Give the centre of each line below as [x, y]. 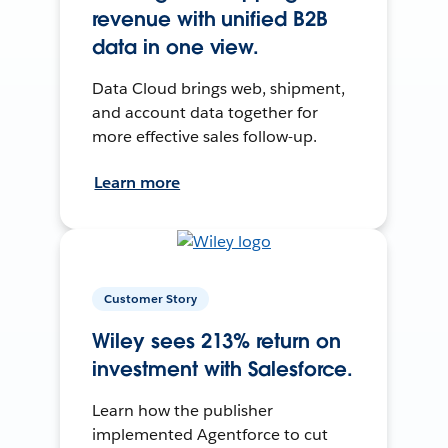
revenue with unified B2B [210, 19]
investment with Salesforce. [223, 369]
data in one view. [176, 47]
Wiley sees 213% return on [216, 341]
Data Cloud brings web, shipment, [218, 89]
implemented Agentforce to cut [210, 435]
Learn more [137, 183]
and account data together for [205, 113]
